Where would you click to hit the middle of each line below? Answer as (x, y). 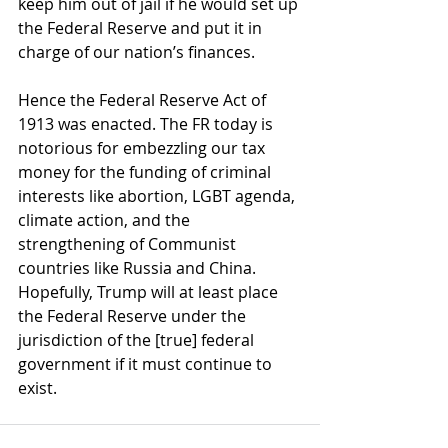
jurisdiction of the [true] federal (138, 340)
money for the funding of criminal (146, 172)
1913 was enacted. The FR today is (147, 124)
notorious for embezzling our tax (143, 148)
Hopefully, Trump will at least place (150, 292)
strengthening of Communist (129, 244)
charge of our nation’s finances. (136, 52)
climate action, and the (106, 220)
